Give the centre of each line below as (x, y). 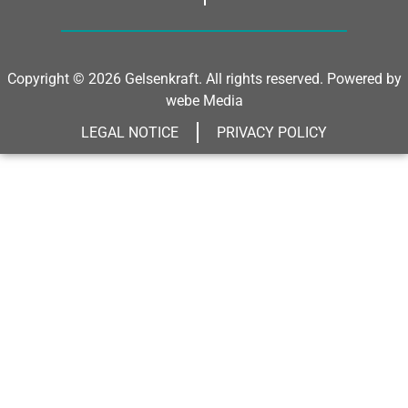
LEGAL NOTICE (130, 132)
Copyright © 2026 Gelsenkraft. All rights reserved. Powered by (204, 78)
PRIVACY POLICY (272, 132)
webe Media (204, 100)
